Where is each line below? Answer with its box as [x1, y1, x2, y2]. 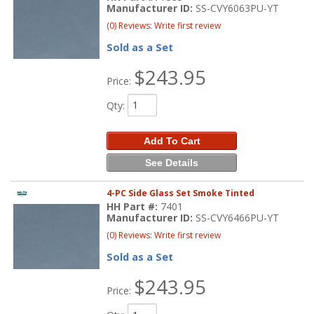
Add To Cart [143, 135, 200, 146]
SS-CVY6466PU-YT [196, 211, 280, 225]
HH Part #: [107, 200, 161, 214]
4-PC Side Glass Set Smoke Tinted [107, 187, 255, 200]
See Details [145, 156, 199, 168]
